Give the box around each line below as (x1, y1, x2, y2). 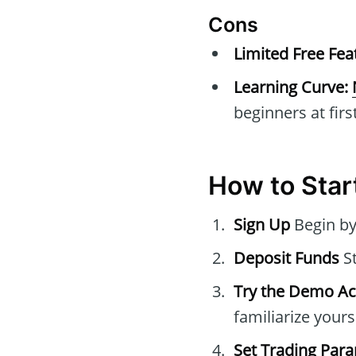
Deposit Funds (234, 247, 339, 269)
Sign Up (234, 214, 290, 236)
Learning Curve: (234, 76, 348, 99)
